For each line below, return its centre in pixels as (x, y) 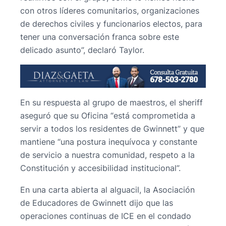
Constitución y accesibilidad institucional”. (100, 168)
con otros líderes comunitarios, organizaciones (110, 11)
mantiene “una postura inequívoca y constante (109, 142)
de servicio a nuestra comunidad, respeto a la (107, 155)
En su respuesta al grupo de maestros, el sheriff (111, 103)
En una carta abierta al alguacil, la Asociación (107, 189)
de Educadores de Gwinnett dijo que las (97, 203)
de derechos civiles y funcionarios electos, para (111, 24)
